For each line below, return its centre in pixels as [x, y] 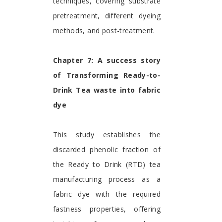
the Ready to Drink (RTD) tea [107, 165]
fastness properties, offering [107, 209]
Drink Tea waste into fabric [107, 90]
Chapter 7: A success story [107, 60]
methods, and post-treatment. [104, 31]
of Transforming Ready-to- [107, 75]
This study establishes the [107, 135]
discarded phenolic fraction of [107, 150]
